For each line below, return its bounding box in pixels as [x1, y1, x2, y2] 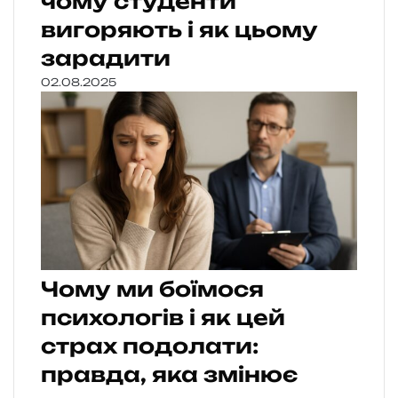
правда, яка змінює [41, 361, 298, 387]
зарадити [41, 44, 171, 71]
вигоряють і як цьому [41, 16, 318, 43]
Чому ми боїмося [41, 275, 264, 302]
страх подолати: [41, 332, 259, 359]
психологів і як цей [41, 304, 285, 330]
